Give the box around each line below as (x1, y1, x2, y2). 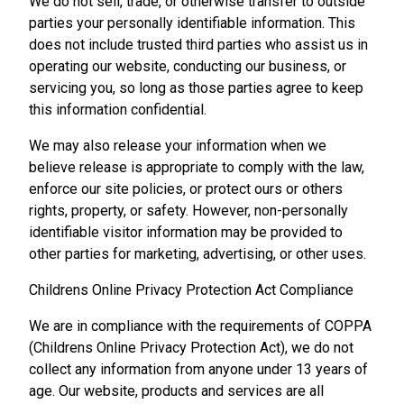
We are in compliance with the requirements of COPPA (29, 317, 372, 335)
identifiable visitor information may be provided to (29, 224, 343, 241)
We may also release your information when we (29, 137, 326, 154)
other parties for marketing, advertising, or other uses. (29, 245, 366, 262)
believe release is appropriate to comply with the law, (29, 159, 364, 176)
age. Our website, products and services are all (29, 382, 324, 399)
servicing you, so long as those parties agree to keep (29, 79, 363, 96)
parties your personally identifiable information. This (29, 14, 355, 32)
